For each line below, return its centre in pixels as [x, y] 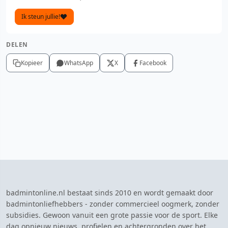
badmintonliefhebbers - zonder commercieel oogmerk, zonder [113, 204]
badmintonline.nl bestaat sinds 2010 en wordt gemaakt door [110, 193]
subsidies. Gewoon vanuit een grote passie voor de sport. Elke [112, 215]
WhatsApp [79, 63]
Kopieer [32, 63]
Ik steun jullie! [41, 17]
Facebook [153, 63]
